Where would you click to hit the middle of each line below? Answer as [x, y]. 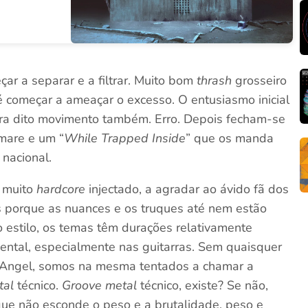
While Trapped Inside [125, 138]
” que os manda [230, 138]
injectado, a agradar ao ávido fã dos [187, 189]
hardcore [61, 189]
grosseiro [260, 80]
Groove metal [100, 285]
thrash [214, 80]
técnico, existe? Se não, [203, 285]
